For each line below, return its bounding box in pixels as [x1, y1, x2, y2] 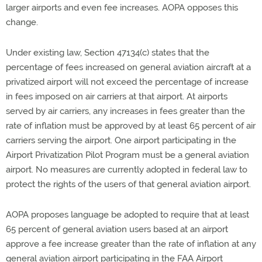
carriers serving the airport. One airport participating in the [6, 135, 236, 146]
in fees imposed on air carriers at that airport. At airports [6, 91, 227, 102]
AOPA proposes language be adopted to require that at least [6, 209, 249, 220]
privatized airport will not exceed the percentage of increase [6, 77, 249, 87]
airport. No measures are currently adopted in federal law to [6, 164, 247, 175]
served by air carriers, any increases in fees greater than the [6, 106, 245, 116]
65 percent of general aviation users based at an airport [6, 224, 228, 235]
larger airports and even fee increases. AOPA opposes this [6, 2, 238, 13]
